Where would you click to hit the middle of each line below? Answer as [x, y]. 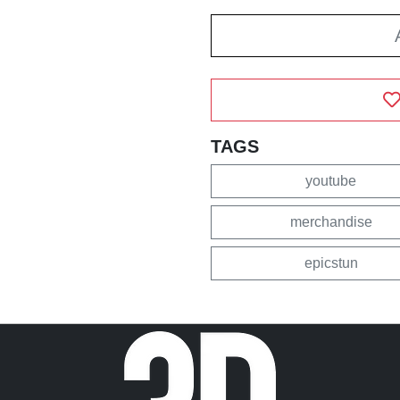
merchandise [331, 221]
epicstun [331, 262]
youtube [331, 180]
